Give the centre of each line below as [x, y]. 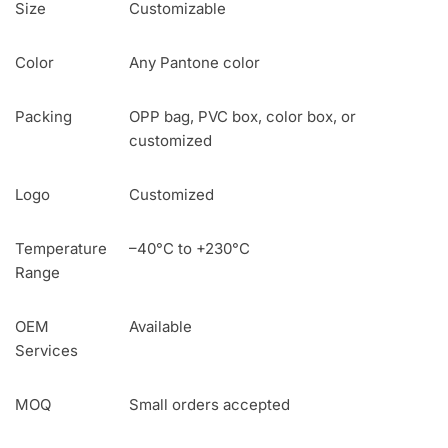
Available [160, 327]
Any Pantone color [194, 63]
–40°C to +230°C [189, 249]
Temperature [61, 249]
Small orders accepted [209, 405]
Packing [43, 117]
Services [46, 351]
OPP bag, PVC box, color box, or [242, 117]
